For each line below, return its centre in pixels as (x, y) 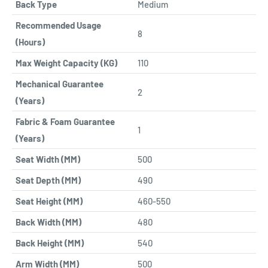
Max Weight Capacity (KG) (66, 63)
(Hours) (30, 42)
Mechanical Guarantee (60, 83)
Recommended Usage (58, 25)
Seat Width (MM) (48, 159)
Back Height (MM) (50, 243)
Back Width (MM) (48, 222)
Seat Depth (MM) (48, 180)
